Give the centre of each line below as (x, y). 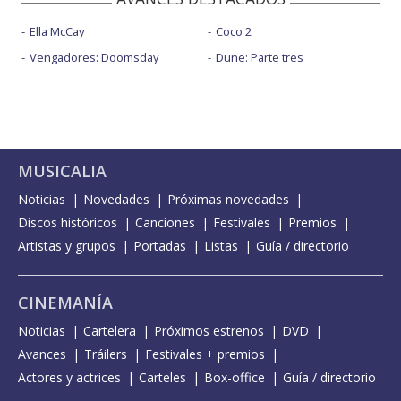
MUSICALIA (62, 171)
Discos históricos (68, 223)
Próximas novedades (228, 200)
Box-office (235, 378)
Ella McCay (57, 32)
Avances (42, 354)
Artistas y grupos (67, 246)
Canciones (165, 223)
